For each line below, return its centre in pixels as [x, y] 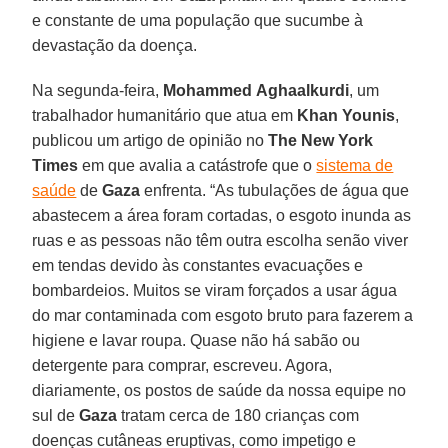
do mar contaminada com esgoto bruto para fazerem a [223, 315]
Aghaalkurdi [303, 90]
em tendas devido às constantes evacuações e [198, 265]
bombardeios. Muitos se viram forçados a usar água [215, 290]
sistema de [355, 165]
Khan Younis [346, 115]
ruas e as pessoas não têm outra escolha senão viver [220, 240]
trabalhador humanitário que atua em [165, 115]
